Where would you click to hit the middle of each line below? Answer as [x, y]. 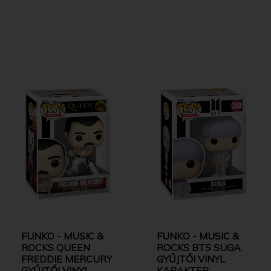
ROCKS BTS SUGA [199, 247]
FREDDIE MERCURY [67, 259]
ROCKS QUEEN [56, 247]
